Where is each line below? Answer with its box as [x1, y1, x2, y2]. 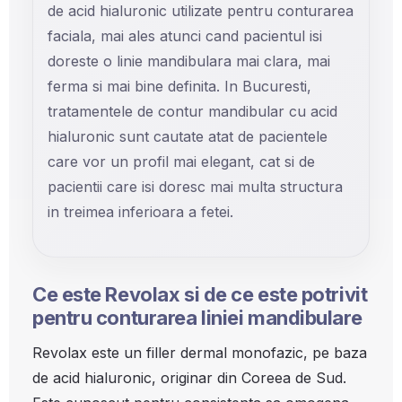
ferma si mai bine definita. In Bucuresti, [48, 77, 311, 95]
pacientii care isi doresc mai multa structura [48, 178, 343, 196]
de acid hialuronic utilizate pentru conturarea [48, 2, 354, 20]
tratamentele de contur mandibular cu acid [48, 102, 337, 120]
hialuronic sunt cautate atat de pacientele [48, 127, 328, 145]
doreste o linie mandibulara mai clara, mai [48, 52, 330, 70]
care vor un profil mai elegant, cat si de [48, 153, 315, 170]
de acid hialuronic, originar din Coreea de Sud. [32, 369, 346, 387]
